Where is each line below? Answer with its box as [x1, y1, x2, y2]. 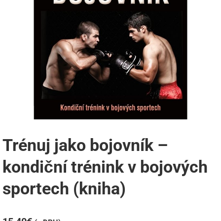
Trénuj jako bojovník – [2, 135, 168, 155]
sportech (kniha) [2, 179, 126, 198]
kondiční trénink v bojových [2, 157, 208, 177]
